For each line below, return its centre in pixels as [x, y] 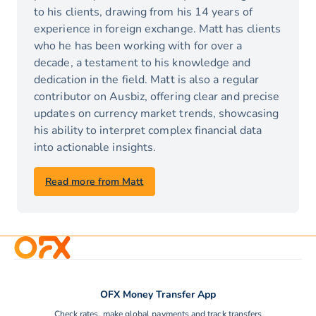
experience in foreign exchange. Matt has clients [158, 29]
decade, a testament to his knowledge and [142, 63]
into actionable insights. [95, 148]
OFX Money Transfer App [158, 295]
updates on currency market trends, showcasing [157, 114]
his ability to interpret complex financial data [148, 131]
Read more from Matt [95, 182]
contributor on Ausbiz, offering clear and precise [157, 97]
